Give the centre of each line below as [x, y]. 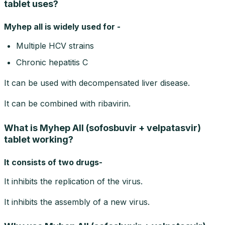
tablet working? [39, 139]
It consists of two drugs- [53, 162]
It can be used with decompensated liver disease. [97, 83]
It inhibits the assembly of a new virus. [77, 202]
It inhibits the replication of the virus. [73, 181]
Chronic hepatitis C [52, 62]
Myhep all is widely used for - [62, 26]
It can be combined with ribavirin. [67, 103]
